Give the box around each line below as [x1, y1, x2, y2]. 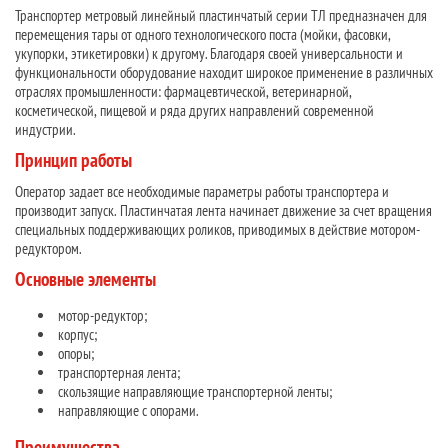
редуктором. [15, 238, 85, 258]
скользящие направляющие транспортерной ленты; [55, 382, 332, 402]
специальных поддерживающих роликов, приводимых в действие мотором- [15, 219, 420, 239]
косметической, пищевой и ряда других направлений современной [15, 100, 374, 120]
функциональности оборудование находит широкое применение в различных [15, 62, 433, 82]
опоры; [55, 344, 94, 364]
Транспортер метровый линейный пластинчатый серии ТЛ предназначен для [15, 5, 427, 25]
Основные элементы [15, 267, 156, 292]
